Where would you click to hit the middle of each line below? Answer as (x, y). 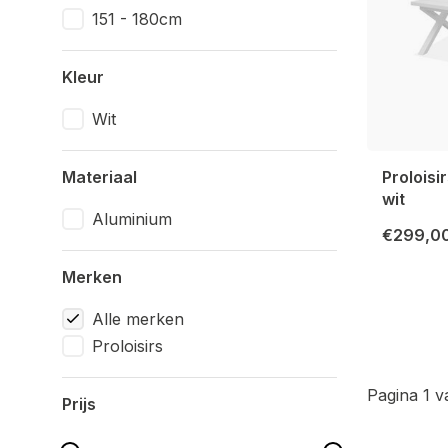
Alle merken (138, 319)
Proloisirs (127, 346)
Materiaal (99, 177)
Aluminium (132, 219)
